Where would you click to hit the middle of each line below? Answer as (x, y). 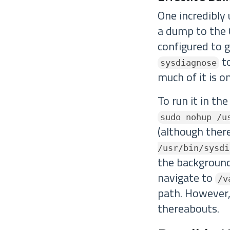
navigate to (186, 178)
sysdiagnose (188, 63)
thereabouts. (188, 208)
